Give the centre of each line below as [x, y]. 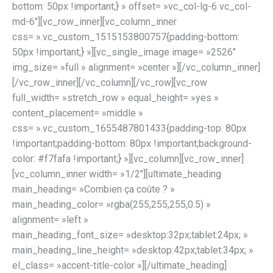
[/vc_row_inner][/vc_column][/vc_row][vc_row [110, 83]
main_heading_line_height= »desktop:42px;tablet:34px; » [133, 250]
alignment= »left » [50, 220]
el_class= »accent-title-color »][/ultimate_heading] [119, 265]
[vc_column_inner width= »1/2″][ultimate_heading [117, 174]
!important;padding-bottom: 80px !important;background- [132, 144]
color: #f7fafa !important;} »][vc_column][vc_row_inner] [128, 159]
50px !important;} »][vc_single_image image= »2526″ [124, 52]
